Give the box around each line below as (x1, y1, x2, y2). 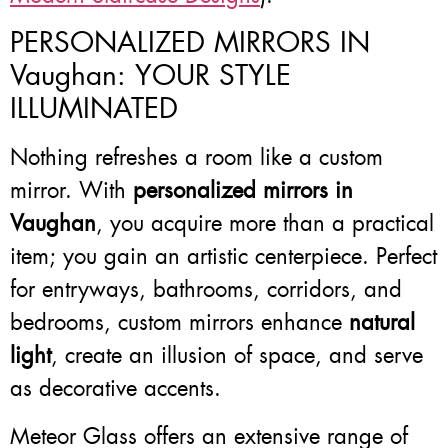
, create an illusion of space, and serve (51, 341, 423, 371)
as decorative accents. (10, 374, 221, 404)
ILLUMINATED (10, 90, 178, 128)
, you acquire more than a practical (96, 209, 434, 239)
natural (349, 308, 415, 338)
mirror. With (10, 176, 133, 206)
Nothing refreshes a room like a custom (10, 143, 383, 173)
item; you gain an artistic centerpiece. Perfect (10, 242, 437, 272)
